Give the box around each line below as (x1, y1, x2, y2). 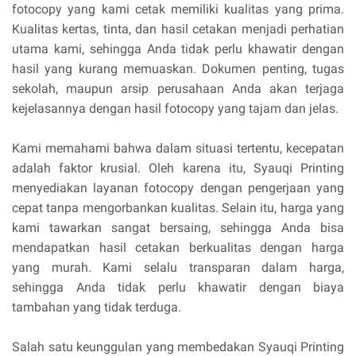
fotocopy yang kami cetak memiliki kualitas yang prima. (12, 2, 344, 17)
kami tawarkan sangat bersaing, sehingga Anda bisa (12, 220, 344, 236)
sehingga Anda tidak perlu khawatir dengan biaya (12, 280, 344, 296)
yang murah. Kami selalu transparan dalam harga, (12, 260, 344, 276)
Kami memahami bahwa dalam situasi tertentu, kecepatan (12, 141, 344, 157)
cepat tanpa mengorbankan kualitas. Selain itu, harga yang (12, 200, 344, 216)
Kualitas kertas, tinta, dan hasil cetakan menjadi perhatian (12, 21, 344, 37)
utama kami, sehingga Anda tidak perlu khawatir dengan (12, 41, 344, 57)
